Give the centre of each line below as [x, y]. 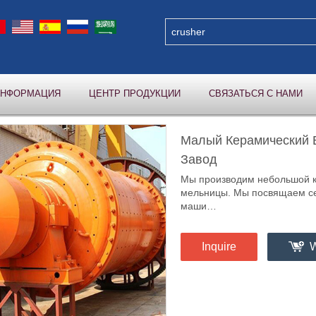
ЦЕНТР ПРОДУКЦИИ [135, 93]
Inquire [219, 247]
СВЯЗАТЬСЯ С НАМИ [256, 93]
